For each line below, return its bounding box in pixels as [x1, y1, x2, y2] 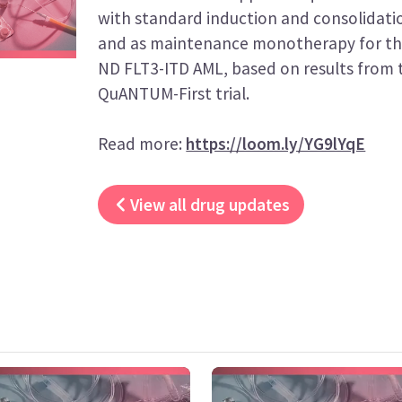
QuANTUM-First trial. [98, 83, 250, 104]
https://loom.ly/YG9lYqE [186, 133, 366, 154]
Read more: [98, 133, 187, 154]
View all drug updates [129, 194, 290, 215]
